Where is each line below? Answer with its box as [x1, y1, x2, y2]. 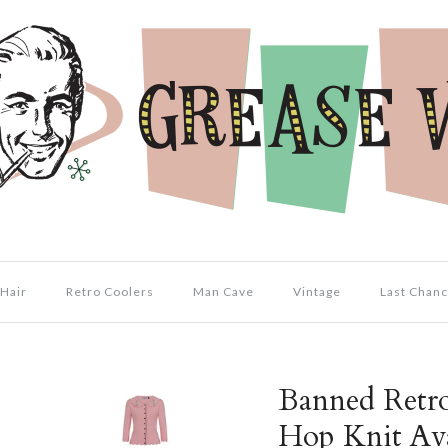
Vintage [292, 284, 341, 299]
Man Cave [192, 284, 254, 299]
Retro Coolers [65, 284, 154, 299]
